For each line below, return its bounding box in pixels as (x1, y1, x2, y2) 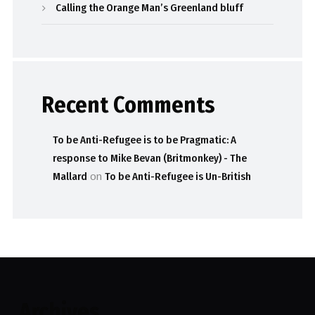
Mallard (53, 170, 88, 184)
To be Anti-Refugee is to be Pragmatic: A (53, 134, 237, 147)
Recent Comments (41, 91, 216, 119)
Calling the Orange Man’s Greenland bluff (56, 1, 244, 15)
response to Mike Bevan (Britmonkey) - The (53, 152, 247, 165)
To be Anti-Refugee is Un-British (105, 170, 252, 184)
